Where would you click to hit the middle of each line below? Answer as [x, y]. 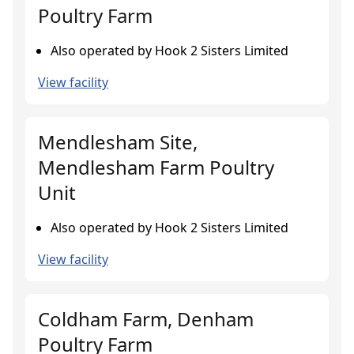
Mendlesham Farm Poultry [156, 167]
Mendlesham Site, [118, 142]
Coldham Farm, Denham [146, 319]
